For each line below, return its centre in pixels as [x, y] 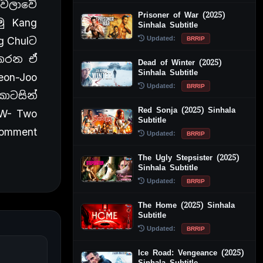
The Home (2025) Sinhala [186, 205]
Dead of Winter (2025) [180, 62]
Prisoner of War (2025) [181, 15]
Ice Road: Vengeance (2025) [191, 252]
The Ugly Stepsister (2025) [188, 157]
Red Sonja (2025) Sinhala [187, 110]
